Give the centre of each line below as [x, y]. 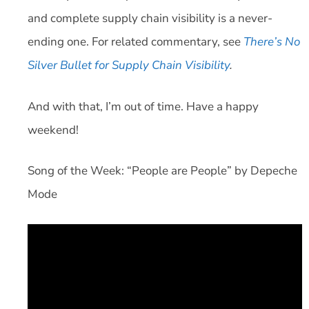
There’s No [272, 42]
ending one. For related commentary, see [136, 42]
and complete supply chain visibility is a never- [150, 19]
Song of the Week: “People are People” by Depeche [162, 171]
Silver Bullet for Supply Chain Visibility [129, 66]
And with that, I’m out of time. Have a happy [143, 106]
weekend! [53, 130]
